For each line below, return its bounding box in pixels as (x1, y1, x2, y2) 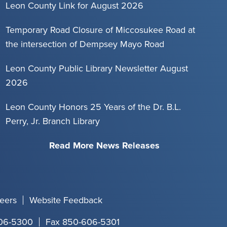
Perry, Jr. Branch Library (6, 115, 100, 128)
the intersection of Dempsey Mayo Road (6, 37, 164, 51)
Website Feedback (29, 194, 102, 207)
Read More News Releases (49, 139, 160, 152)
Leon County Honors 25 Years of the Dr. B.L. (6, 100, 181, 113)
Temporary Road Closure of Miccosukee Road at (6, 23, 195, 36)
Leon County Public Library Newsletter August (6, 62, 188, 75)
